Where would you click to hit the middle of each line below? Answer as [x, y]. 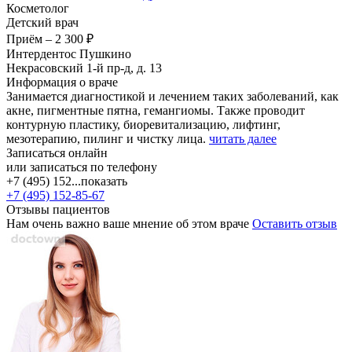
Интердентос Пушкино [69, 53]
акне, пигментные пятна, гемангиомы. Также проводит [156, 110]
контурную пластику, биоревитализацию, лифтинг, [143, 124]
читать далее [243, 138]
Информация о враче [62, 82]
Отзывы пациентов [58, 209]
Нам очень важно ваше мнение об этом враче [129, 223]
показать [104, 181]
